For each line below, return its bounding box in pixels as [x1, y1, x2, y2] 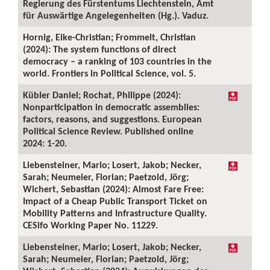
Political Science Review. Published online [23, 125, 193, 137]
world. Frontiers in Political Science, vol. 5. [23, 67, 196, 79]
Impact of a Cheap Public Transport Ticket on [23, 195, 207, 207]
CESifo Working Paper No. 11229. [23, 219, 158, 231]
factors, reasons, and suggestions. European [23, 113, 202, 125]
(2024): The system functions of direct [23, 43, 177, 55]
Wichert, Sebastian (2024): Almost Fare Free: [23, 183, 204, 195]
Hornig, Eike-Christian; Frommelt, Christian [23, 31, 196, 43]
